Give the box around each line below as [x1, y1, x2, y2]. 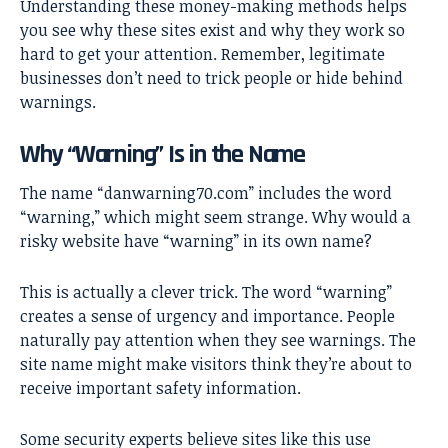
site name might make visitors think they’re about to [20, 352, 412, 375]
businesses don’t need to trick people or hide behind [20, 66, 403, 89]
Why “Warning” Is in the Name [20, 137, 305, 171]
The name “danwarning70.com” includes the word [20, 181, 392, 204]
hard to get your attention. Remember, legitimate [20, 42, 385, 65]
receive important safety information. [20, 376, 301, 399]
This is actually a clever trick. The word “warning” [20, 280, 392, 303]
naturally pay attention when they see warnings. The [20, 328, 416, 351]
